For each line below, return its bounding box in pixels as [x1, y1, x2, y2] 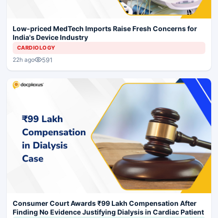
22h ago [13, 56, 35, 64]
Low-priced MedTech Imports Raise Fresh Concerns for [13, 24, 197, 33]
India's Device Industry [13, 33, 88, 41]
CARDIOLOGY [17, 44, 55, 51]
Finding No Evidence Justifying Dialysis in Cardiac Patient [13, 208, 204, 217]
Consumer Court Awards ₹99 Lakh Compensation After [13, 199, 197, 208]
